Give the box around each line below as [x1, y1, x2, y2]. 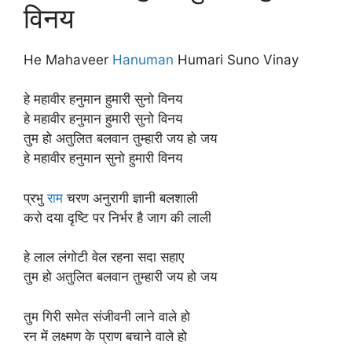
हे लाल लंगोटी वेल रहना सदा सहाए [24, 249, 184, 265]
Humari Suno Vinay [174, 51, 299, 68]
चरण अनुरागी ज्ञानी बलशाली [63, 189, 198, 206]
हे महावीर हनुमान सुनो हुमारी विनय [24, 150, 182, 166]
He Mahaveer [24, 51, 112, 68]
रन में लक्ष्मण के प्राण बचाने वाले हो [24, 328, 187, 344]
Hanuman [112, 51, 174, 68]
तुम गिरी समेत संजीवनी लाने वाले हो [24, 308, 190, 324]
